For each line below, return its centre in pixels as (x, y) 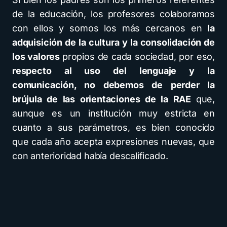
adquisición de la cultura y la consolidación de (113, 42)
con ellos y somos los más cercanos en (110, 28)
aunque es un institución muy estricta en (113, 113)
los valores (37, 56)
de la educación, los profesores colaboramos (113, 14)
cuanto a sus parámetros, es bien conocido (113, 127)
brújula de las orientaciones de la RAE (104, 99)
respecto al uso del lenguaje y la (113, 71)
